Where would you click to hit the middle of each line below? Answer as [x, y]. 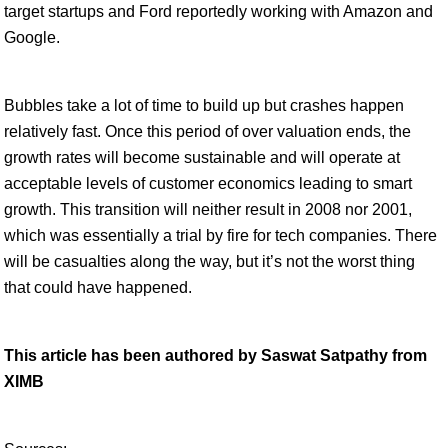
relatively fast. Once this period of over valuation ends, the [207, 131]
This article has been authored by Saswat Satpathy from [215, 355]
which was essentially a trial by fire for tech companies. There [220, 235]
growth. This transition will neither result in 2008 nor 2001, [208, 209]
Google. [32, 37]
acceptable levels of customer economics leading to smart [208, 183]
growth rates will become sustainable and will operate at [202, 157]
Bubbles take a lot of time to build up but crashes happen [204, 105]
